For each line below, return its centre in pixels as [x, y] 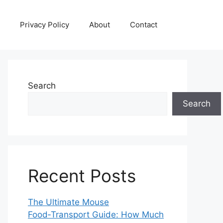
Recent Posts [82, 176]
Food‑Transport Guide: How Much [96, 215]
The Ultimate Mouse [68, 202]
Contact [144, 25]
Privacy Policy [45, 25]
